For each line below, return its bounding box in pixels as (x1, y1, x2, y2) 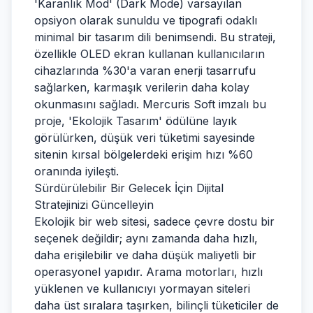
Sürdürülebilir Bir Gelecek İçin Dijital (34, 181, 224, 195)
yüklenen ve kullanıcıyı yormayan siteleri (34, 282, 250, 296)
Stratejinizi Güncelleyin (34, 198, 154, 212)
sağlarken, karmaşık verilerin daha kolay (34, 80, 249, 94)
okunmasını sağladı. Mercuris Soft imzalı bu (34, 97, 266, 111)
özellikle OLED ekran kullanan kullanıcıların (34, 47, 265, 61)
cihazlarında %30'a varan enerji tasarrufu (34, 64, 256, 78)
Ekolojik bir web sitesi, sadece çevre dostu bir (34, 214, 275, 228)
